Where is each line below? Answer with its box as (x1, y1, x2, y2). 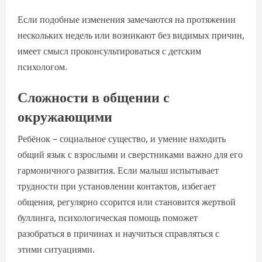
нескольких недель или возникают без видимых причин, (18, 29, 244, 42)
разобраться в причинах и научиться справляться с (18, 227, 219, 240)
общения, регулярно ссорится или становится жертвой (18, 195, 236, 208)
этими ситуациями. (18, 243, 95, 256)
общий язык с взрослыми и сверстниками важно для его (18, 148, 243, 161)
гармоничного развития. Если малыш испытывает (18, 164, 219, 177)
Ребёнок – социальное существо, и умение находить (18, 132, 226, 145)
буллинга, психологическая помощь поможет (18, 211, 198, 224)
